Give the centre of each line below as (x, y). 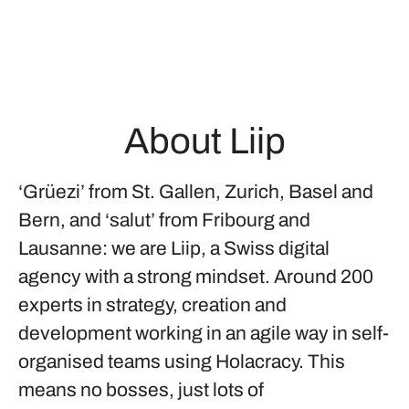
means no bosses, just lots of (141, 390)
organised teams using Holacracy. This (182, 362)
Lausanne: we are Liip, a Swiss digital (174, 248)
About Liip (204, 141)
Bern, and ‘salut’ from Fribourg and (164, 220)
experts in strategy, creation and (152, 305)
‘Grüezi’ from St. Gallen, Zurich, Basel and (196, 192)
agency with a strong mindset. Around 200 (196, 277)
